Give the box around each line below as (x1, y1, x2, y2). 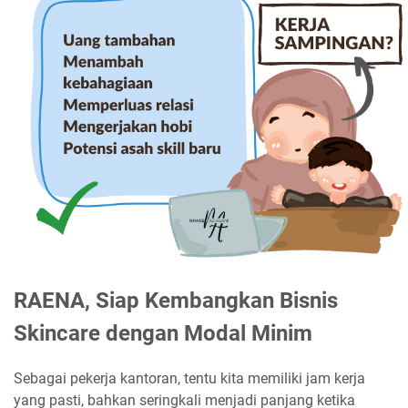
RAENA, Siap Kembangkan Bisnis (14, 288, 338, 313)
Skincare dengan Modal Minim (14, 321, 312, 346)
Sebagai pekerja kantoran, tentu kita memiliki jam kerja (14, 370, 365, 387)
